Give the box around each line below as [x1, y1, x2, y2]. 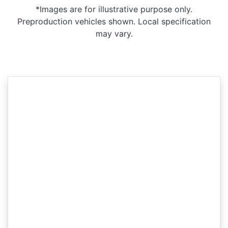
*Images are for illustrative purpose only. [36, 4, 192, 14]
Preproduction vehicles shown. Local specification [17, 16, 211, 26]
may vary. [95, 28, 133, 39]
